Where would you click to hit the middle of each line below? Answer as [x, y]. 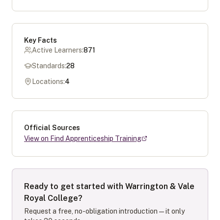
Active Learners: [58, 50]
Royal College [51, 198]
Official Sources [52, 128]
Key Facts [41, 40]
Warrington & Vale [160, 186]
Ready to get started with [75, 186]
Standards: [49, 66]
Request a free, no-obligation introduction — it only [104, 211]
